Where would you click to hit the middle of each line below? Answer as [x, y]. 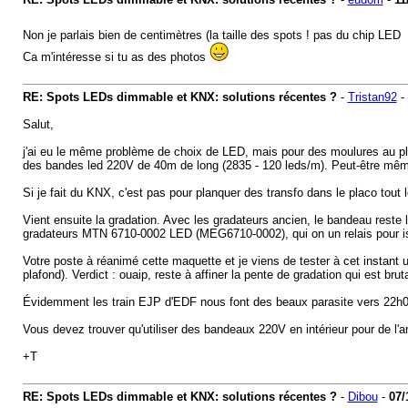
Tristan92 [372, 97]
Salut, [38, 124]
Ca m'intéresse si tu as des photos [116, 57]
